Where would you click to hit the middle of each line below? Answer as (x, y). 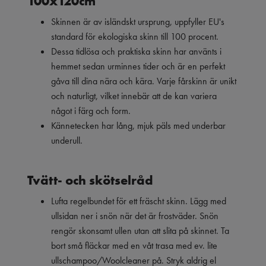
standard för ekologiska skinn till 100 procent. (137, 36)
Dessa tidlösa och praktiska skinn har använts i (136, 51)
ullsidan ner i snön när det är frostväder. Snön (135, 216)
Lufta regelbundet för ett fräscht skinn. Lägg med (139, 201)
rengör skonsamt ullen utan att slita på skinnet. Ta (140, 230)
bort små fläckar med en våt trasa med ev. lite (134, 245)
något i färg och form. (92, 110)
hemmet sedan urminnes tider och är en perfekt (138, 66)
